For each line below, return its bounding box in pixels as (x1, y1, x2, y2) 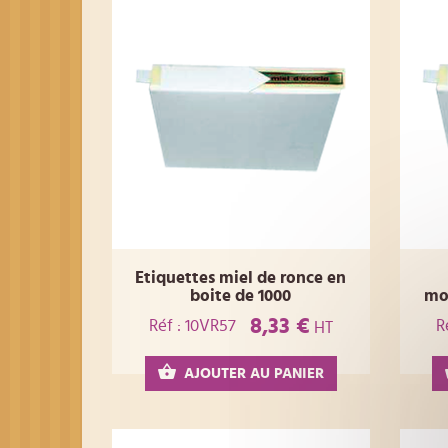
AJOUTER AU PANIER (183, 365, 324, 381)
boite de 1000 (190, 286, 292, 304)
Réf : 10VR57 (148, 317, 236, 335)
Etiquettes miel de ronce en (135, 268, 347, 286)
